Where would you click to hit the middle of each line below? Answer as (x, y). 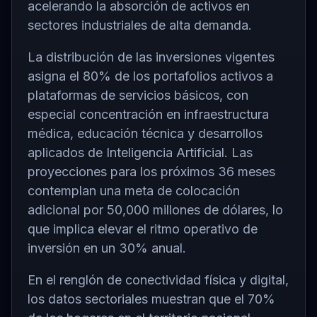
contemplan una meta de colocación (134, 190)
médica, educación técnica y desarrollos (145, 133)
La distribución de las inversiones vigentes (151, 57)
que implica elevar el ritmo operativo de (143, 229)
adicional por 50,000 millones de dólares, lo (155, 209)
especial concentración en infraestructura (148, 114)
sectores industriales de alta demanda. (140, 25)
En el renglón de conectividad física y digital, (158, 279)
